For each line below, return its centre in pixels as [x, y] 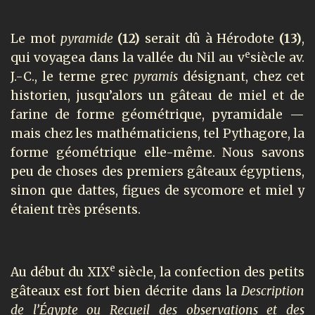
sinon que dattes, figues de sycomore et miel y [157, 191]
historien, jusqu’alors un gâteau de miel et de [157, 96]
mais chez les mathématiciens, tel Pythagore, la [157, 134]
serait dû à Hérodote [210, 39]
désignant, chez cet [244, 77]
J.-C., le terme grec [72, 77]
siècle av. [277, 58]
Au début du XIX [60, 272]
